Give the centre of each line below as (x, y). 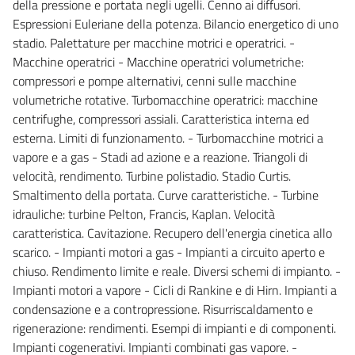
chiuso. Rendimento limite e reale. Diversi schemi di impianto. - (177, 271)
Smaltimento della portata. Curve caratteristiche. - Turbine (166, 195)
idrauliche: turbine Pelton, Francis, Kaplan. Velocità (144, 214)
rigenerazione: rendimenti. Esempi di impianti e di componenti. (174, 328)
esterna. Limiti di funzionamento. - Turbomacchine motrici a (168, 137)
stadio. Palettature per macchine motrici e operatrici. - (154, 42)
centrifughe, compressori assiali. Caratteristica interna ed (161, 118)
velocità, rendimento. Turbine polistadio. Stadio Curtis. (152, 176)
